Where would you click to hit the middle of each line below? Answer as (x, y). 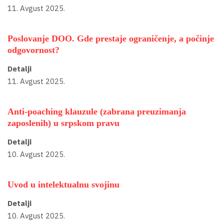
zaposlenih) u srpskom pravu (63, 123)
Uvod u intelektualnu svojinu (63, 185)
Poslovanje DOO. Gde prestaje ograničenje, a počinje (111, 39)
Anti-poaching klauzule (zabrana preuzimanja (97, 112)
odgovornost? (33, 50)
